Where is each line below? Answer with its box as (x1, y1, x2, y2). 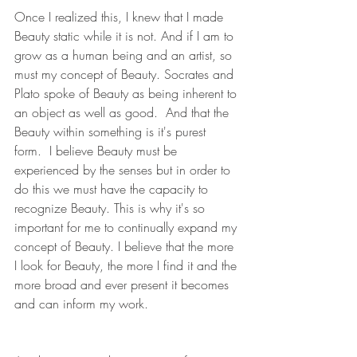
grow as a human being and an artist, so (14, 46, 236, 65)
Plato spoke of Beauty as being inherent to (14, 84, 241, 103)
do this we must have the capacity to (14, 180, 212, 198)
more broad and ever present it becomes (14, 276, 233, 294)
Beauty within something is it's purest (14, 123, 210, 141)
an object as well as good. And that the (14, 104, 233, 122)
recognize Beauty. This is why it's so (14, 199, 209, 218)
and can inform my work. (14, 295, 148, 313)
